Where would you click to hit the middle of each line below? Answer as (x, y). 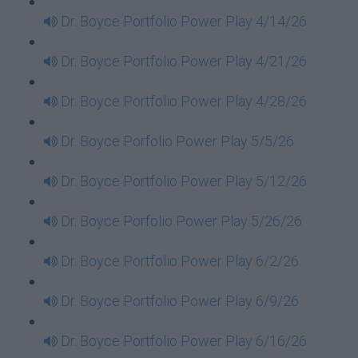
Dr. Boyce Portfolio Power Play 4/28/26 (184, 101)
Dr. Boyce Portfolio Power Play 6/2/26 (180, 261)
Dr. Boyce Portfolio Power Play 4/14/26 (184, 21)
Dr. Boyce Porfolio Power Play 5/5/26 (177, 141)
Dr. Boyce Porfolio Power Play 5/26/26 (181, 221)
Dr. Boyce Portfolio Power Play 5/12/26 (184, 181)
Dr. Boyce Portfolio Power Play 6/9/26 (180, 301)
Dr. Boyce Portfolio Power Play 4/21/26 (184, 61)
